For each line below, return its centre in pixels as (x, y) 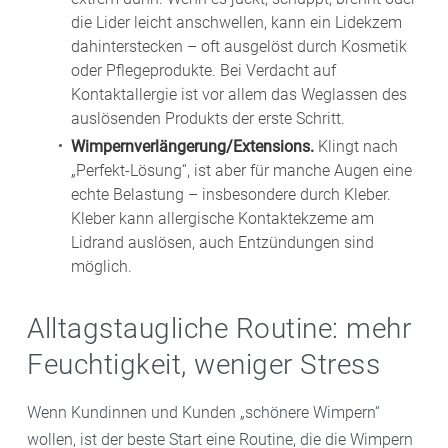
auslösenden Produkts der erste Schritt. (208, 118)
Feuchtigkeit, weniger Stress (203, 364)
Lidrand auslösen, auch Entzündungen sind (222, 242)
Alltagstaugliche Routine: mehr (219, 328)
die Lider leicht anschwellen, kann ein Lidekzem (236, 22)
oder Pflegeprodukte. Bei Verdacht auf (203, 70)
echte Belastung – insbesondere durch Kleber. (231, 194)
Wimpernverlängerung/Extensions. (192, 146)
